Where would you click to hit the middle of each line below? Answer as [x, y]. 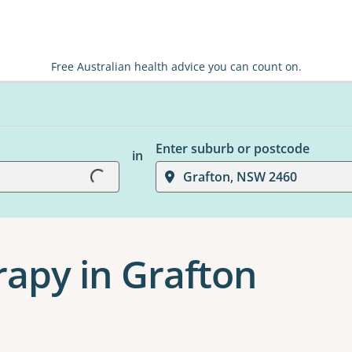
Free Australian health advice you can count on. [176, 66]
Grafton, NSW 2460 [240, 177]
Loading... [81, 163]
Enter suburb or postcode [232, 148]
